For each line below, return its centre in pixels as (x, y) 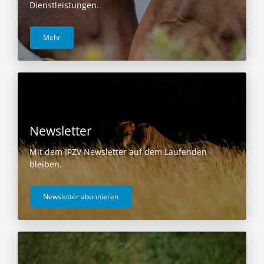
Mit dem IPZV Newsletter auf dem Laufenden (118, 152)
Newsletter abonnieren (81, 197)
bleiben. (46, 164)
